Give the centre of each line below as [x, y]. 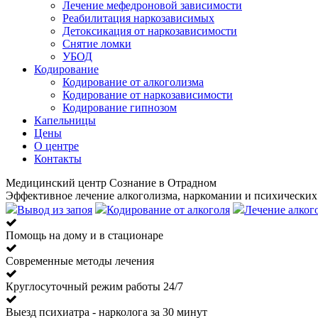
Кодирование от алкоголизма [133, 82]
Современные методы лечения [80, 261]
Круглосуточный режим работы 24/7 [94, 286]
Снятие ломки [97, 43]
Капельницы [65, 120]
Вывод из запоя [55, 209]
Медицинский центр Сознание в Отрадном [111, 182]
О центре [56, 146]
